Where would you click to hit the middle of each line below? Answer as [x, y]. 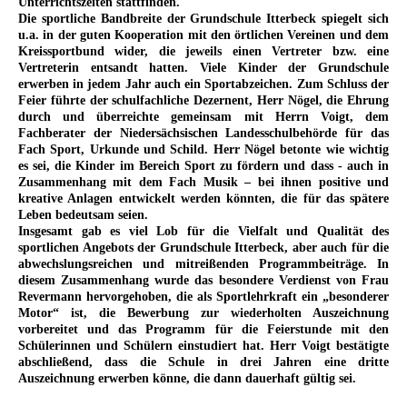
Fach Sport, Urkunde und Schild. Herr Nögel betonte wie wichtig [203, 150]
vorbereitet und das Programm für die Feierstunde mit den [203, 330]
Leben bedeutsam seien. [83, 215]
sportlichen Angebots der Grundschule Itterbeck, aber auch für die [203, 248]
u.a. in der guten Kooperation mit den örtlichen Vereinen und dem [203, 35]
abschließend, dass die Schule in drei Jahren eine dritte [203, 362]
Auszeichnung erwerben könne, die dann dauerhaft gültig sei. [189, 379]
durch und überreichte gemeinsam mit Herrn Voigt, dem [203, 117]
